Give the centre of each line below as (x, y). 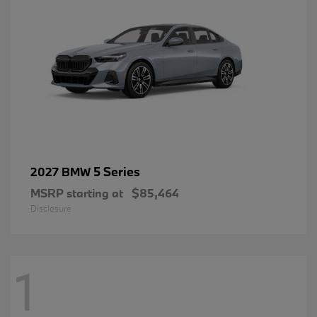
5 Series (117, 172)
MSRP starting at (77, 193)
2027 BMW (62, 172)
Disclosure (51, 208)
